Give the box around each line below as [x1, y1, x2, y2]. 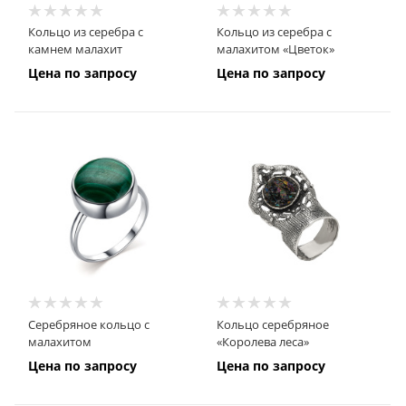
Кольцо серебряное [216, 315, 329, 333]
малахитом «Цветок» [216, 41, 334, 58]
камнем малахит [28, 41, 122, 58]
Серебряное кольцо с [28, 315, 150, 333]
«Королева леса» [216, 333, 309, 350]
